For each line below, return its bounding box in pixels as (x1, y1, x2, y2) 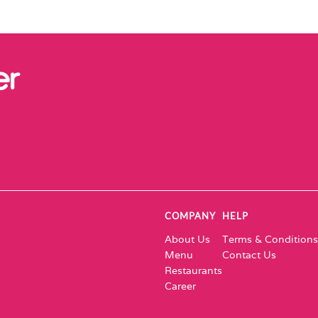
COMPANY (165, 210, 216, 222)
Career (165, 280, 196, 293)
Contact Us (222, 248, 276, 262)
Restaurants (165, 264, 222, 278)
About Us (165, 233, 210, 246)
